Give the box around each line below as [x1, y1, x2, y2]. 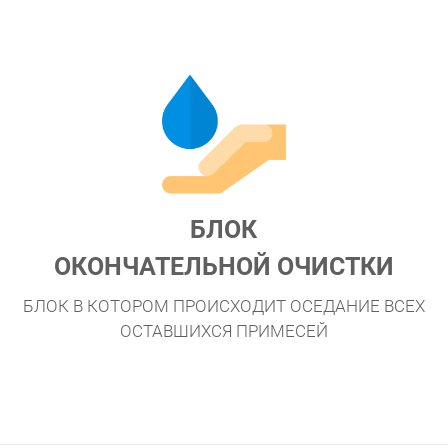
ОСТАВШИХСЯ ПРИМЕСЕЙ [119, 320, 328, 341]
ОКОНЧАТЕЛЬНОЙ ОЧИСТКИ [53, 252, 394, 282]
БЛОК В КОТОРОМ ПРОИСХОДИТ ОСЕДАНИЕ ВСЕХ [22, 295, 425, 316]
